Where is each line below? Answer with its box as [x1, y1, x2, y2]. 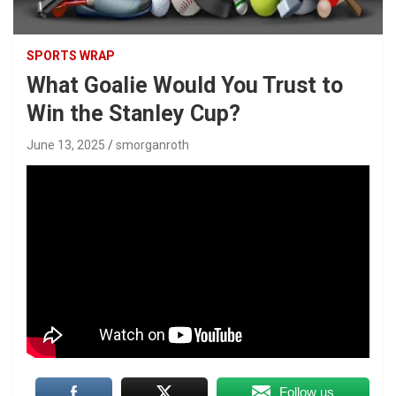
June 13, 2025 [27, 137, 105, 152]
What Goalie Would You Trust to [27, 72, 343, 98]
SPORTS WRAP [27, 48, 115, 63]
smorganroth [116, 137, 189, 152]
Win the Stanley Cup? [27, 100, 240, 126]
